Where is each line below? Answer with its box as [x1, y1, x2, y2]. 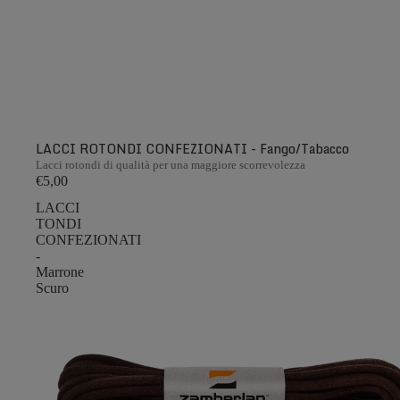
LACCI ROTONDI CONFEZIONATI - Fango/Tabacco [36, 138, 349, 160]
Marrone [36, 264, 84, 280]
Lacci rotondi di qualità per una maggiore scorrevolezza [36, 158, 305, 172]
